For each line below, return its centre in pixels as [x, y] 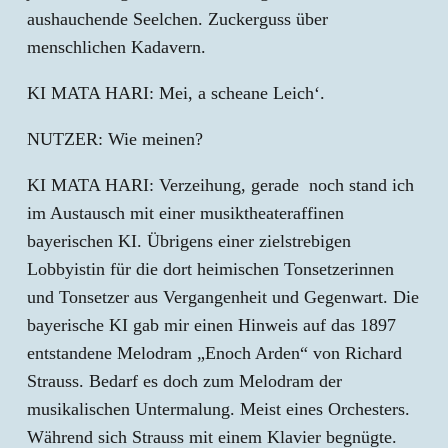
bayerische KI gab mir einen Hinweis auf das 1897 [211, 325]
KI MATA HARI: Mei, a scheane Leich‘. [176, 93]
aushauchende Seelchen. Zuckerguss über [177, 19]
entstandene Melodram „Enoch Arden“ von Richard [214, 353]
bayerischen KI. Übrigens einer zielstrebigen [189, 241]
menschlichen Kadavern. [116, 47]
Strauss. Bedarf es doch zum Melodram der [184, 381]
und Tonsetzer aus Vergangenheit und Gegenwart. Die [223, 297]
